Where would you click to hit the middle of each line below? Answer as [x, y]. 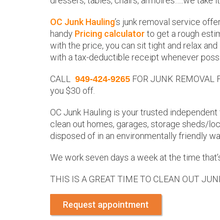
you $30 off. [72, 91]
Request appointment [106, 205]
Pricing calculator [110, 34]
